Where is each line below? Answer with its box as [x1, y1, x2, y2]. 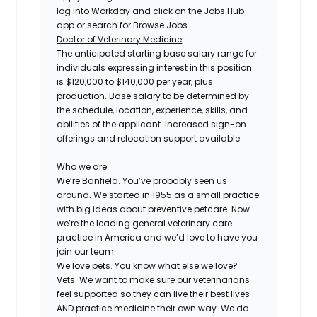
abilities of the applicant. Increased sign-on [57, 117, 247, 130]
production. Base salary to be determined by [57, 89, 250, 102]
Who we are [57, 160, 108, 173]
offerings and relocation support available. [57, 132, 243, 144]
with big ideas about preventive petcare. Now [57, 202, 250, 215]
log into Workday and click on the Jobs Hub [57, 4, 245, 17]
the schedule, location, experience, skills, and [57, 103, 248, 116]
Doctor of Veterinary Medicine [57, 33, 183, 45]
